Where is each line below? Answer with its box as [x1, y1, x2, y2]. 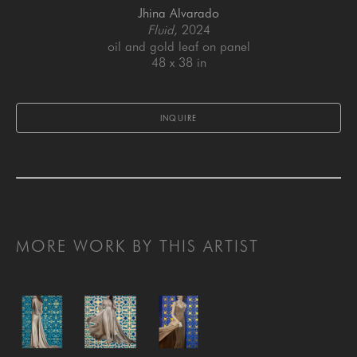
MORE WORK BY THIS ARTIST [16, 237, 259, 257]
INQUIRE [159, 113, 198, 124]
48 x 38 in [151, 55, 206, 71]
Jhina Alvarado [138, 6, 219, 22]
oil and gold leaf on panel [107, 39, 250, 55]
